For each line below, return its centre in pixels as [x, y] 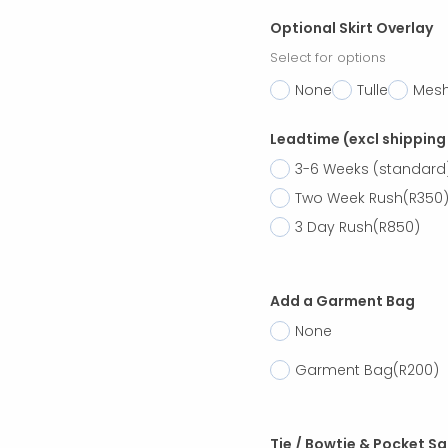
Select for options [328, 57]
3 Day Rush [334, 226]
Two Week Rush [349, 197]
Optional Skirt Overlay [352, 27]
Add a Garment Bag [343, 300]
